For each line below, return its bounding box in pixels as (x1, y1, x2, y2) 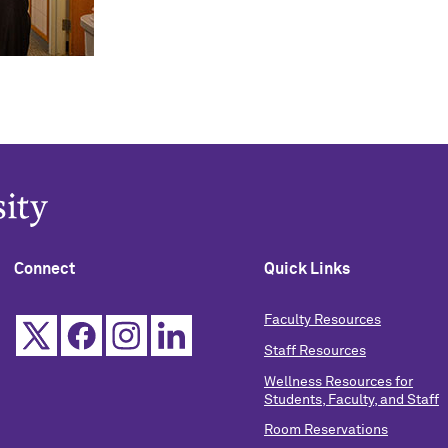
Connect (13, 261, 75, 277)
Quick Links (263, 261, 350, 277)
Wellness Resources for (263, 374, 413, 389)
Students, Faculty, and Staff (263, 392, 439, 407)
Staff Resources (263, 343, 366, 358)
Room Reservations (263, 423, 388, 438)
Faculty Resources (263, 313, 381, 327)
